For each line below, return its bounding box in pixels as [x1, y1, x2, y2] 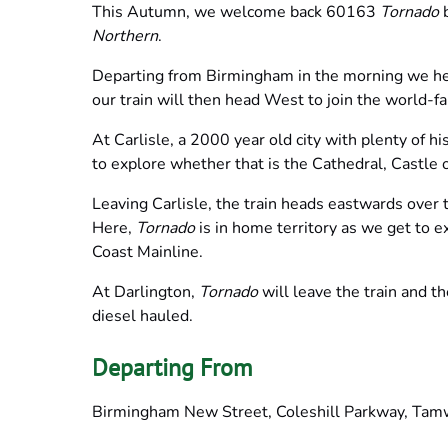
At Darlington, [92, 280, 199, 303]
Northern [92, 24, 158, 47]
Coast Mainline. [92, 240, 203, 263]
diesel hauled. [92, 304, 193, 327]
